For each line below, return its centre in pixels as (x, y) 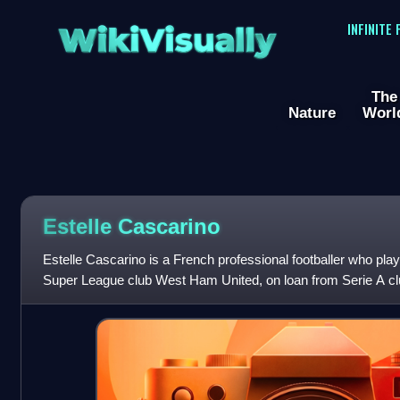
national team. (83, 301)
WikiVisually (167, 34)
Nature (312, 113)
